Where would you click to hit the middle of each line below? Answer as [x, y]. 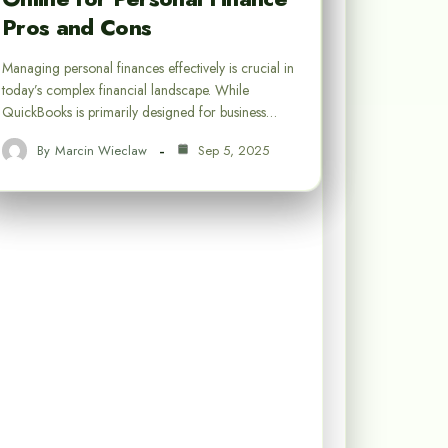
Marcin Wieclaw [101, 150]
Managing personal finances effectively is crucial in [148, 68]
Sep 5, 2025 [231, 150]
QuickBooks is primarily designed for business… [139, 112]
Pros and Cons [77, 27]
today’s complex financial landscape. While [125, 90]
